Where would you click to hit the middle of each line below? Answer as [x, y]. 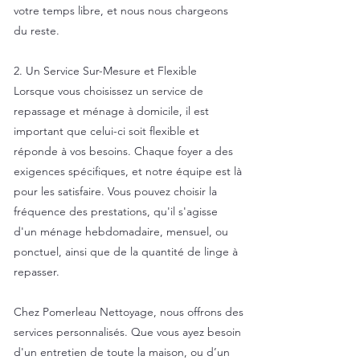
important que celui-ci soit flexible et [106, 131]
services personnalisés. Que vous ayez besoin [127, 332]
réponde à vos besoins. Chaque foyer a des [123, 151]
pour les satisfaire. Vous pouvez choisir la [115, 191]
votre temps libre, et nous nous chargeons [121, 10]
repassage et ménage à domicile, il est [111, 111]
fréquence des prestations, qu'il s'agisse [116, 211]
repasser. [37, 272]
